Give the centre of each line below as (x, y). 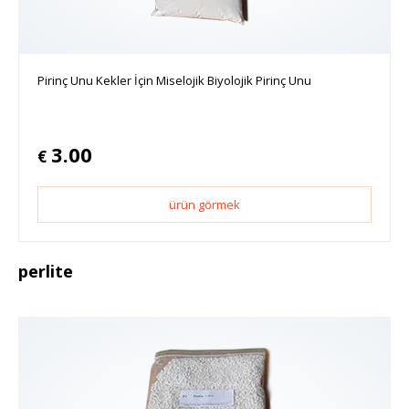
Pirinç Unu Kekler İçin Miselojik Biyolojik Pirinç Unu (174, 80)
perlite (46, 271)
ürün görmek (204, 204)
